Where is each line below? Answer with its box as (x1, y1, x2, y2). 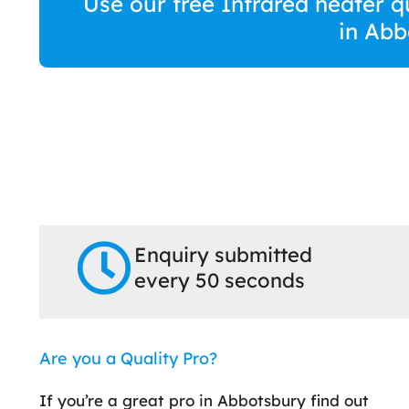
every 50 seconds (133, 267, 305, 294)
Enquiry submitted (133, 242, 312, 268)
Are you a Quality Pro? (39, 348, 217, 370)
